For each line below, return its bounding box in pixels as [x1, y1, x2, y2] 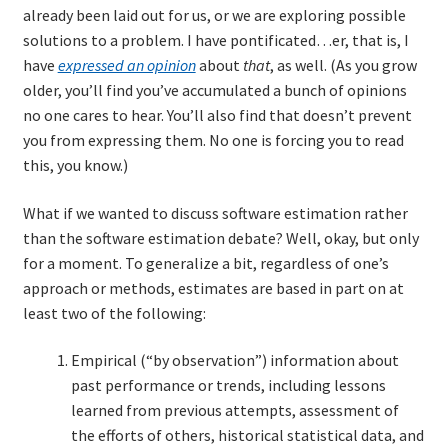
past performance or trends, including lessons [70, 375, 386, 396]
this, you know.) [22, 154, 128, 175]
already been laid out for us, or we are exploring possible [22, 4, 406, 25]
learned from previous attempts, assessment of [70, 400, 399, 421]
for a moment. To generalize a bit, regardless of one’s [22, 252, 389, 273]
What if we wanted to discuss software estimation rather [22, 202, 408, 223]
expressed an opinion [57, 54, 196, 75]
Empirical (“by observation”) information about [70, 350, 399, 371]
